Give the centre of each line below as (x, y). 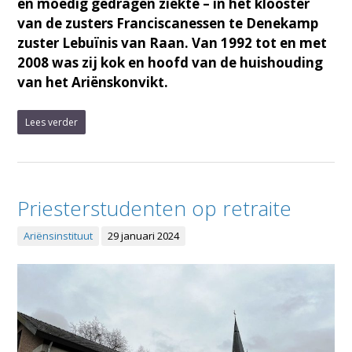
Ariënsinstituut (59, 235)
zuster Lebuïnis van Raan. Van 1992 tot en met (172, 42)
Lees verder (52, 122)
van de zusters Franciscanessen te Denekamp (168, 23)
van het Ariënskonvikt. (93, 82)
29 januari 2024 (144, 235)
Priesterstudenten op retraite (155, 208)
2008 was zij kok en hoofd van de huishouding (170, 62)
